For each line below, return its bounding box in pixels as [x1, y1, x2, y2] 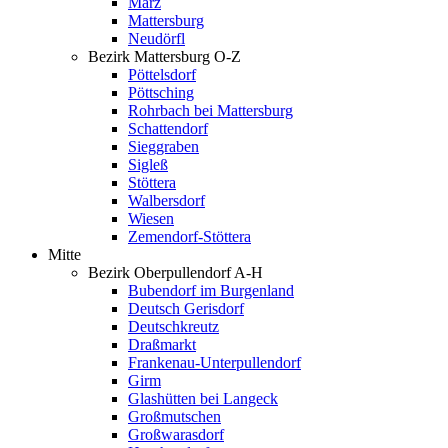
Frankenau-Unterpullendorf [128, 354, 301, 371]
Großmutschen [128, 408, 221, 425]
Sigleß [128, 156, 168, 173]
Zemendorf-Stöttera [128, 228, 251, 245]
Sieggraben [128, 138, 199, 155]
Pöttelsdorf [128, 66, 196, 83]
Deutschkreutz [128, 318, 219, 335]
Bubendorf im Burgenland [128, 282, 294, 299]
